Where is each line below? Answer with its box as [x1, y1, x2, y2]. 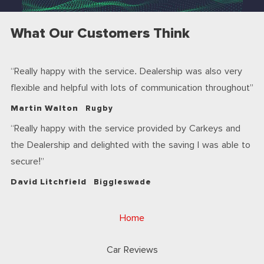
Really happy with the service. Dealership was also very [14, 66, 242, 77]
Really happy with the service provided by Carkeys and [14, 123, 240, 134]
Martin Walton [11, 104, 78, 113]
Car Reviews [106, 245, 158, 256]
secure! [11, 156, 41, 167]
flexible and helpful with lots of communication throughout [11, 82, 250, 94]
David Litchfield [11, 178, 87, 186]
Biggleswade [93, 179, 151, 186]
